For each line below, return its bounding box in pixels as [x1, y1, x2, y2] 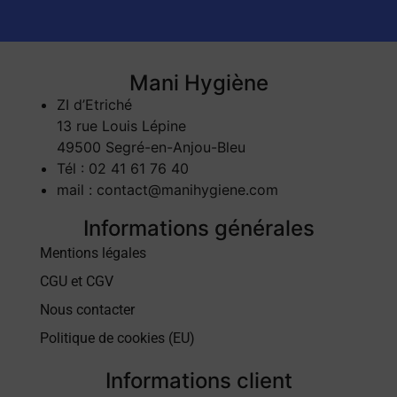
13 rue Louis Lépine [57, 116, 186, 135]
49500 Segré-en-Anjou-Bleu [57, 137, 245, 156]
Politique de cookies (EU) [40, 329, 195, 346]
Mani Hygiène [128, 69, 269, 96]
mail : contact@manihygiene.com [57, 180, 278, 198]
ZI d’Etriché [57, 95, 132, 113]
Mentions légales [40, 244, 146, 261]
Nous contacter [40, 300, 135, 318]
